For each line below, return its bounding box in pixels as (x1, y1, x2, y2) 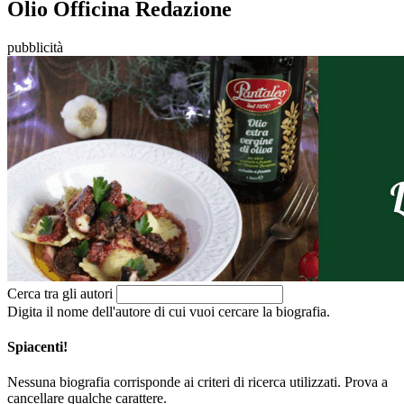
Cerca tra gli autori (7, 285, 113, 301)
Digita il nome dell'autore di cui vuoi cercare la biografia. (7, 303, 330, 319)
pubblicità (7, 39, 63, 55)
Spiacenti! (7, 338, 68, 354)
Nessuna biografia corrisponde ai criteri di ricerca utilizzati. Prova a (7, 374, 388, 390)
